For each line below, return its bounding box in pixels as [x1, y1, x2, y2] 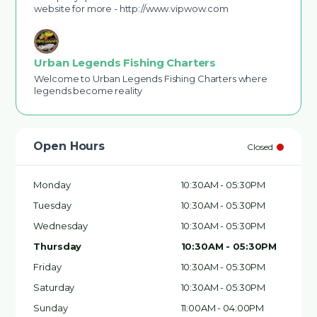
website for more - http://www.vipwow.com [34, 3, 229, 14]
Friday [33, 261, 62, 272]
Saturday [33, 282, 75, 293]
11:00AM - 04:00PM [180, 302, 265, 313]
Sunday [33, 302, 68, 313]
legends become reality [34, 85, 143, 96]
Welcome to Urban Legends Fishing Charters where [34, 73, 267, 84]
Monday [33, 179, 71, 190]
